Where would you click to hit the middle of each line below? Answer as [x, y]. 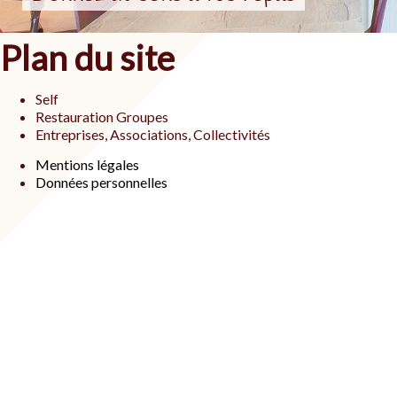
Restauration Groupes [102, 117]
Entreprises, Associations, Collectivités [153, 134]
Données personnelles [101, 182]
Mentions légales [87, 164]
